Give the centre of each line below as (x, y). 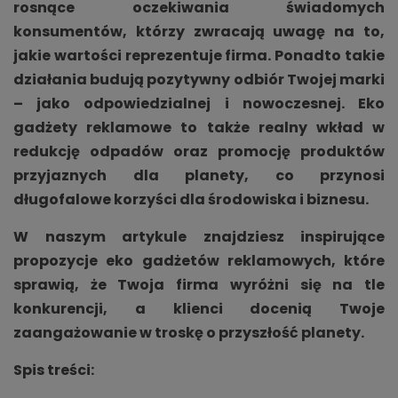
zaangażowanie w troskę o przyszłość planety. (189, 332)
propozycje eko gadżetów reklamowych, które (199, 260)
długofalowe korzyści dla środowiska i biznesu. (191, 199)
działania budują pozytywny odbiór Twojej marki (199, 79)
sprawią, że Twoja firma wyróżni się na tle (199, 284)
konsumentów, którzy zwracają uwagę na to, (199, 31)
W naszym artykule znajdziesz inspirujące (199, 236)
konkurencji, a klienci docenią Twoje (199, 308)
